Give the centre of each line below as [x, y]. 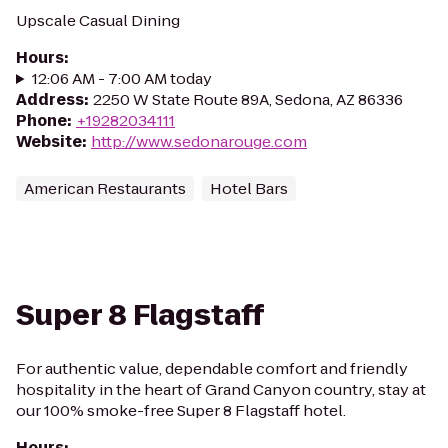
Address [50, 99]
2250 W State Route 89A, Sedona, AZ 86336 [248, 99]
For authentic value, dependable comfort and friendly [212, 368]
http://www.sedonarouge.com [199, 141]
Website [49, 141]
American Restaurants [105, 188]
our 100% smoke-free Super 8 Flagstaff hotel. [181, 410]
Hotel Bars [249, 188]
